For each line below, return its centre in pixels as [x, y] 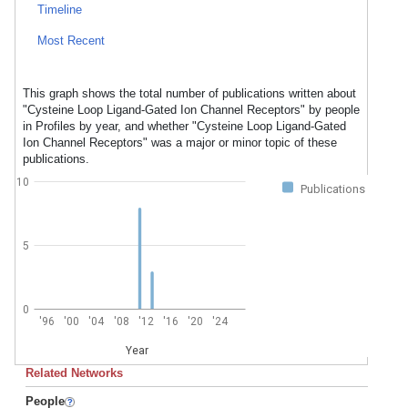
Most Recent [71, 41]
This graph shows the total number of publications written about [189, 93]
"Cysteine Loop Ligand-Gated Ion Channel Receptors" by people [191, 110]
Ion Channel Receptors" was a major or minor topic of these [180, 143]
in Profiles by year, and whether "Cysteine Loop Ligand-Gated [184, 126]
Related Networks [74, 373]
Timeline [60, 10]
